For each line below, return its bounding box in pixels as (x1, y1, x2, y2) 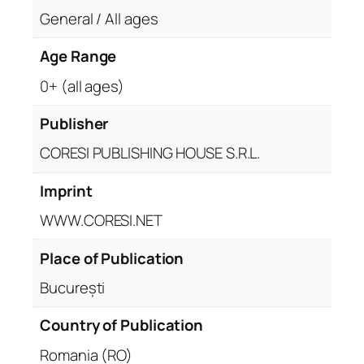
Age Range (40, 45, 117, 67)
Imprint (40, 180, 93, 201)
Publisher (40, 113, 109, 135)
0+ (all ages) (40, 75, 124, 97)
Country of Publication (40, 314, 204, 336)
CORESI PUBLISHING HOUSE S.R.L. (40, 142, 261, 164)
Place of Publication (40, 247, 184, 269)
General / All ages (40, 7, 158, 29)
